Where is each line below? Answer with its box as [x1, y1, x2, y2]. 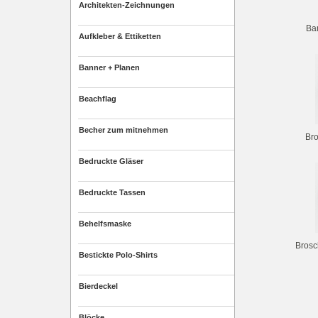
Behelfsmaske [79, 219, 131, 228]
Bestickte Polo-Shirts [79, 251, 158, 259]
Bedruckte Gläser [79, 157, 143, 165]
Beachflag [79, 94, 116, 103]
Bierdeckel [79, 282, 118, 290]
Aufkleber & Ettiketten [79, 32, 161, 40]
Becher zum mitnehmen [79, 126, 168, 134]
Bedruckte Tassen [79, 188, 146, 197]
